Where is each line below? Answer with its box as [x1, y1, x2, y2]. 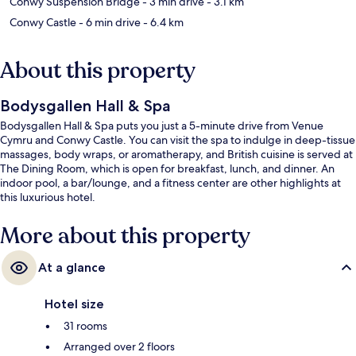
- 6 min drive [76, 14, 141, 29]
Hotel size [44, 296, 104, 311]
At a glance [38, 259, 106, 275]
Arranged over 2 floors [64, 339, 175, 354]
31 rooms [64, 318, 107, 333]
